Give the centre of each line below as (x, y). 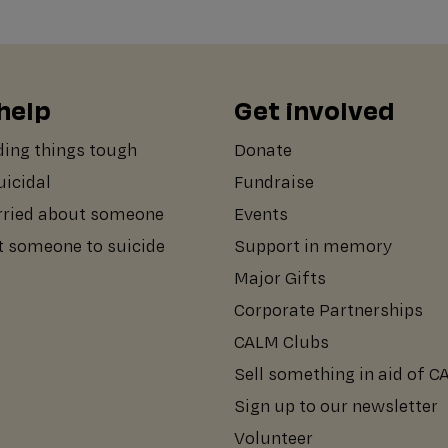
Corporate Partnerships (328, 310)
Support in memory (312, 246)
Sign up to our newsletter (335, 406)
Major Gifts (279, 278)
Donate (262, 150)
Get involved (314, 109)
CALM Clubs (281, 342)
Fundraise (273, 182)
